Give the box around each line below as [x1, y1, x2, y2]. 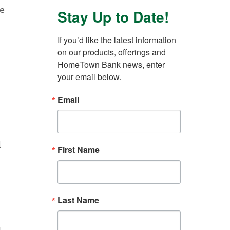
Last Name [57, 194, 99, 206]
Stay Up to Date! [57, 6, 169, 28]
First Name [57, 144, 100, 156]
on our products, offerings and [57, 46, 166, 59]
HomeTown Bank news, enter [57, 59, 165, 71]
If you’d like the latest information [57, 34, 176, 46]
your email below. [57, 71, 121, 83]
